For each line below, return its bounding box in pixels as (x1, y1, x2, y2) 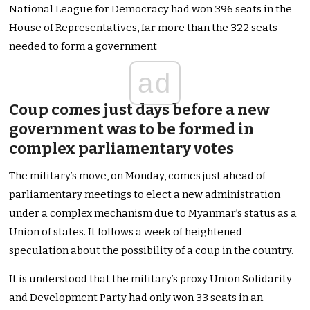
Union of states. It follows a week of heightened (9, 226, 243, 239)
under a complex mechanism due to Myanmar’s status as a (9, 207, 298, 220)
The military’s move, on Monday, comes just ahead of (9, 170, 266, 183)
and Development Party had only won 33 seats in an (9, 291, 264, 304)
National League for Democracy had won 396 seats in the (9, 3, 293, 16)
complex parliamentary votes (9, 139, 235, 158)
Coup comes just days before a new (9, 100, 271, 120)
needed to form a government (9, 40, 158, 53)
